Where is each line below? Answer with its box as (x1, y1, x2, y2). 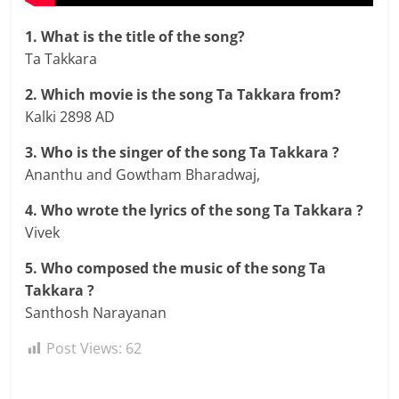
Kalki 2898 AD (25, 107, 116, 127)
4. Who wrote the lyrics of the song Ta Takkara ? (25, 200, 364, 221)
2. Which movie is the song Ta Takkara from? (25, 85, 342, 105)
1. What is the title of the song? (25, 27, 246, 47)
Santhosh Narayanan (25, 303, 167, 323)
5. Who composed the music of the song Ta (25, 258, 327, 279)
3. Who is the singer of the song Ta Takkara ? (25, 142, 340, 163)
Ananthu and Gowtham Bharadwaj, (25, 165, 261, 185)
